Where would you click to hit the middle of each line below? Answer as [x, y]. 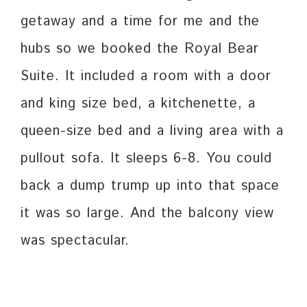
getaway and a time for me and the [140, 22]
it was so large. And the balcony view [147, 214]
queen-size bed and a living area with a [152, 132]
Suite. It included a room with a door [146, 77]
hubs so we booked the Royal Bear [140, 49]
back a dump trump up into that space [150, 186]
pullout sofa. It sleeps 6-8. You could [146, 159]
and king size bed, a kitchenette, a [138, 104]
